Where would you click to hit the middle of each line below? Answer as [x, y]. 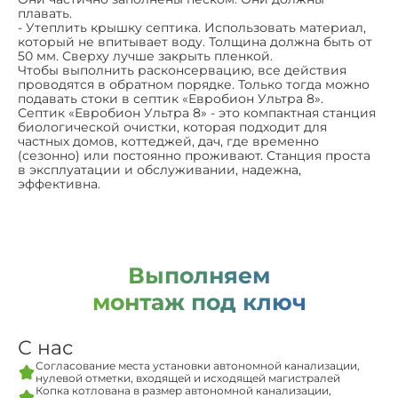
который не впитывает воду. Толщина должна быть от [195, 41]
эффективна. [59, 183]
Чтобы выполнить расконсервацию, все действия [182, 70]
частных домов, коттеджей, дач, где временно [168, 141]
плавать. [45, 13]
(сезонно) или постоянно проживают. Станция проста [194, 155]
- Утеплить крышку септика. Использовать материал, [192, 27]
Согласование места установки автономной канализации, [198, 365]
